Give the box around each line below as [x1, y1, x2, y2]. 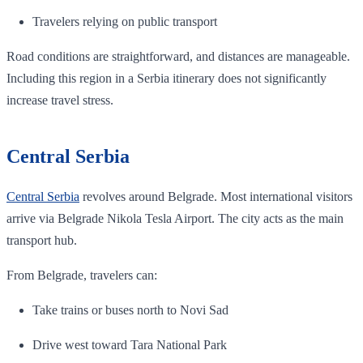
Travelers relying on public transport [32, 15, 217, 29]
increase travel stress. [6, 93, 113, 108]
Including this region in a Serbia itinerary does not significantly [6, 71, 327, 86]
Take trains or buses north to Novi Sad [32, 303, 228, 318]
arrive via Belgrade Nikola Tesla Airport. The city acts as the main [6, 211, 344, 226]
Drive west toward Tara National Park [32, 338, 227, 352]
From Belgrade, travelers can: [6, 268, 157, 283]
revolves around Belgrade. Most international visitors [79, 190, 352, 204]
